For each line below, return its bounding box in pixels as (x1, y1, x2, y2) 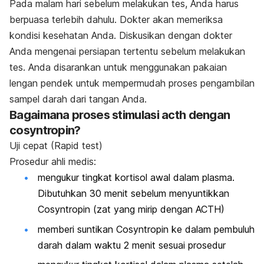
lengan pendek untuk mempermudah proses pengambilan (9, 77, 255, 90)
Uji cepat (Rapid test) (9, 140, 103, 152)
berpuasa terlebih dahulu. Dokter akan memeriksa (9, 14, 223, 26)
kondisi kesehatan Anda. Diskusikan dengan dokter (9, 29, 232, 42)
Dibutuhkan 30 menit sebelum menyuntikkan (38, 187, 229, 200)
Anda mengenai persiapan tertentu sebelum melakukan (9, 45, 245, 58)
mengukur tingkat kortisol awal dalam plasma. (38, 171, 235, 184)
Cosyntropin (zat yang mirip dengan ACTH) (38, 203, 225, 216)
